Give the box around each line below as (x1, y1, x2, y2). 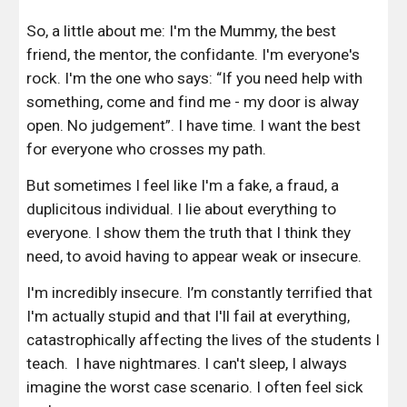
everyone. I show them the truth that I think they (26, 223, 352, 242)
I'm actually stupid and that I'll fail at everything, (26, 307, 351, 325)
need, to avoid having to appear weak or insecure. (26, 247, 366, 265)
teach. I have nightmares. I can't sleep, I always (26, 354, 348, 372)
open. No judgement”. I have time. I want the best (26, 116, 362, 134)
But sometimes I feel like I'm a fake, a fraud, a (26, 176, 340, 194)
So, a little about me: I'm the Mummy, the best (26, 22, 337, 40)
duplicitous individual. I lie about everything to (26, 200, 337, 218)
